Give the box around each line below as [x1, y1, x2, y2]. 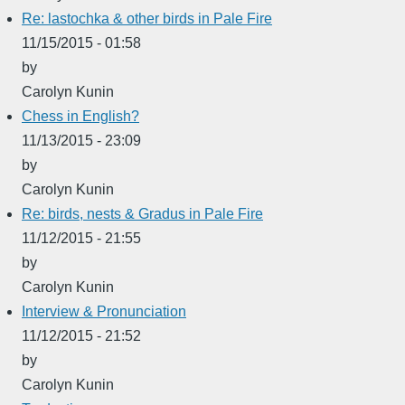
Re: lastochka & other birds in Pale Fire [22, 10, 272, 26]
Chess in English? [22, 108, 139, 124]
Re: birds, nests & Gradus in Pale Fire [22, 205, 263, 221]
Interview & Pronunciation [22, 303, 186, 319]
